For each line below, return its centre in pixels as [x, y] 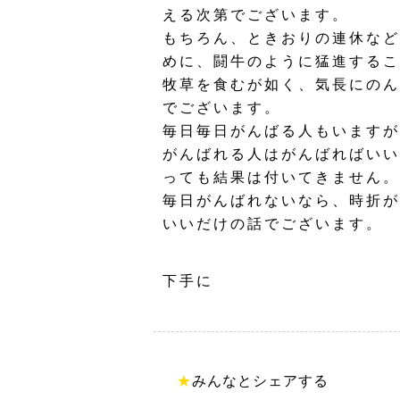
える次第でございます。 [256, 15]
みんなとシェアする [260, 381]
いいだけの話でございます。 [273, 224]
